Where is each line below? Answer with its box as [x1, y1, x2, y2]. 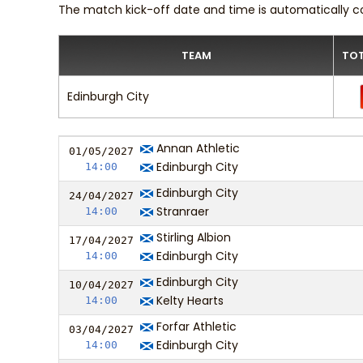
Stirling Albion [153, 229, 231, 246]
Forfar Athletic [153, 318, 237, 335]
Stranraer [153, 203, 209, 220]
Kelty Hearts [153, 293, 224, 309]
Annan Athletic [153, 140, 240, 156]
